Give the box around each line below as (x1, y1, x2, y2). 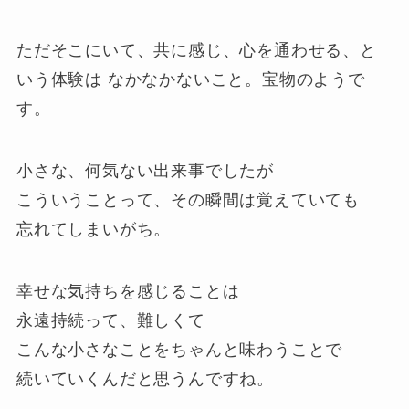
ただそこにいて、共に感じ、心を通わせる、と (16, 40, 377, 59)
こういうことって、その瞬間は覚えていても (16, 190, 361, 209)
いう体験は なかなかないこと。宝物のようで (16, 69, 365, 89)
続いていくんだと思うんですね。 (16, 369, 275, 388)
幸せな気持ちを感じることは (16, 281, 240, 300)
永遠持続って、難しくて (16, 310, 205, 330)
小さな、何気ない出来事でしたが (16, 161, 275, 180)
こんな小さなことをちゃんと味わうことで (16, 340, 343, 359)
